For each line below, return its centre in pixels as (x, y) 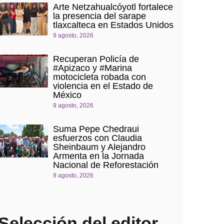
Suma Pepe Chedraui (96, 129)
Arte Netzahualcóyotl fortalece (113, 7)
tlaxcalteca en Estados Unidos (113, 25)
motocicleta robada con (99, 77)
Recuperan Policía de (96, 59)
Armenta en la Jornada (98, 156)
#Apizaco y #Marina (92, 68)
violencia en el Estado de (103, 86)
